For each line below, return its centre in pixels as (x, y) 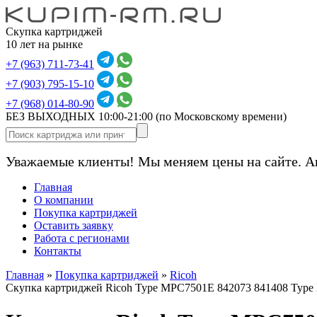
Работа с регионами (82, 238)
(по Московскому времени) (221, 116)
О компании (64, 200)
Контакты (58, 251)
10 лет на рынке (44, 44)
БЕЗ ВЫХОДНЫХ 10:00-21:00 (81, 116)
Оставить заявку (74, 225)
